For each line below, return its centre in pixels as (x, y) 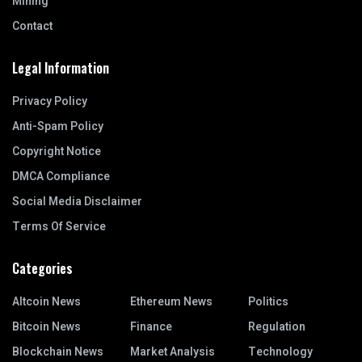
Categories (42, 268)
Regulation (277, 326)
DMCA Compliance (61, 176)
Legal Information (61, 67)
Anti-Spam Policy (58, 126)
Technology (280, 351)
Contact (32, 26)
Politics (268, 301)
